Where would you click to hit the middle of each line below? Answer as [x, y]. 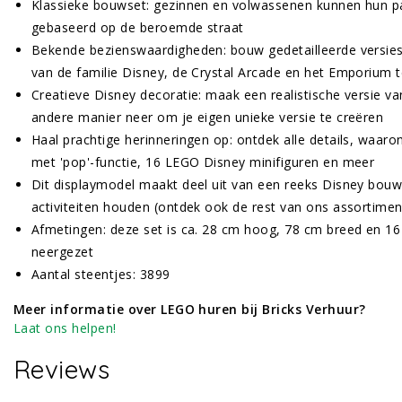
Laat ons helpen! [65, 328]
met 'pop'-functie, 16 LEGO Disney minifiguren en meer [203, 162]
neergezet [63, 252]
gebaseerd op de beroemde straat [138, 28]
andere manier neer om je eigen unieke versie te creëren [208, 118]
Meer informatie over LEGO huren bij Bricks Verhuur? [190, 310]
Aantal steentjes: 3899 [101, 275]
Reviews [62, 370]
